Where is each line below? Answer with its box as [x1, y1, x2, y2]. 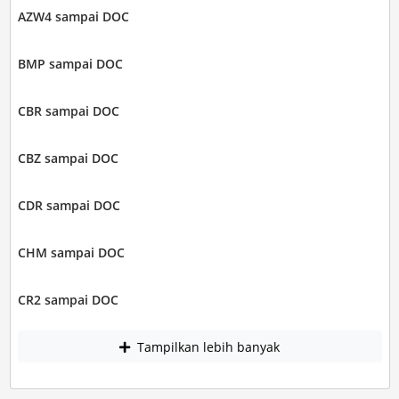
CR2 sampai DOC [17, 291, 118, 309]
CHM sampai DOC [17, 244, 125, 262]
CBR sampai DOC [17, 102, 119, 120]
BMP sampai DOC [17, 55, 123, 73]
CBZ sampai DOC [17, 150, 118, 167]
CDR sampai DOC [17, 197, 120, 215]
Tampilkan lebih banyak [134, 338, 280, 355]
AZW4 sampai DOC [17, 8, 129, 26]
